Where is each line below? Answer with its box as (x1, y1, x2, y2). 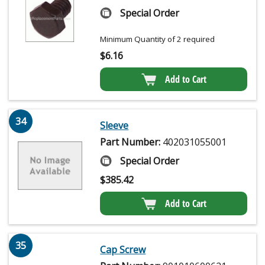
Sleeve (100, 119, 129, 132)
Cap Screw (100, 243, 146, 257)
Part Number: (100, 135, 163, 149)
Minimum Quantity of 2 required (100, 34, 215, 45)
